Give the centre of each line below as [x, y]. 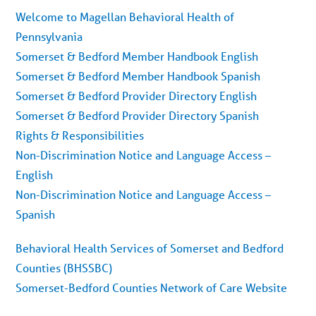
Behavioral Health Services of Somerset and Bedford [150, 248]
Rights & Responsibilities [80, 135]
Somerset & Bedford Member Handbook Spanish [138, 76]
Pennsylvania [49, 36]
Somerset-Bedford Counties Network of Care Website [152, 287]
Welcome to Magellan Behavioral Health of [125, 17]
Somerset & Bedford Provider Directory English [136, 96]
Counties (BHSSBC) [64, 268]
